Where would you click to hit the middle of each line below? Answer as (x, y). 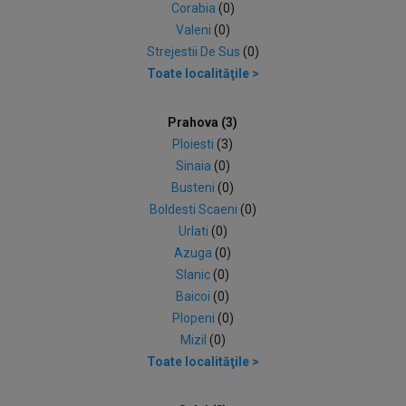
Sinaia (194, 166)
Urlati (194, 231)
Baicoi (195, 296)
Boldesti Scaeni (194, 209)
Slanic (195, 275)
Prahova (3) (203, 122)
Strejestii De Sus (194, 52)
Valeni (194, 30)
